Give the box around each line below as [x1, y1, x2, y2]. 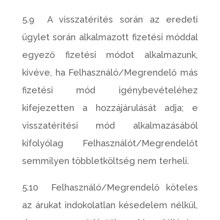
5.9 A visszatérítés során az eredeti [22, 14, 198, 25]
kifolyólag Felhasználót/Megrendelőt [22, 138, 198, 148]
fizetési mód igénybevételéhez [22, 85, 198, 95]
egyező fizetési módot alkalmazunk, [22, 50, 198, 60]
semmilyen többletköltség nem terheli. [22, 156, 189, 166]
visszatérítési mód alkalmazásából [22, 120, 198, 131]
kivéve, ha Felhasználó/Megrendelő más [22, 67, 198, 78]
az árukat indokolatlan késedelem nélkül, [22, 200, 198, 210]
